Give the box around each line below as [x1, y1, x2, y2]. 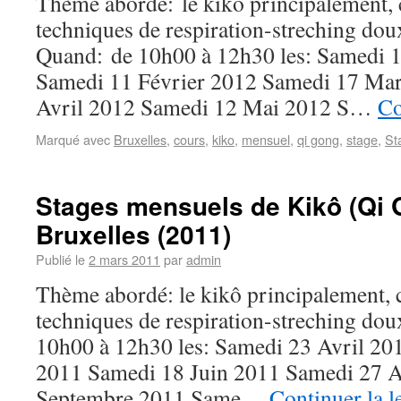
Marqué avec [36, 130, 110, 149]
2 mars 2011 [89, 250, 160, 269]
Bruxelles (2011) [36, 216, 231, 252]
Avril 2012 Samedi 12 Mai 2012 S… [36, 91, 378, 122]
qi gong [297, 130, 339, 149]
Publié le [36, 250, 85, 269]
